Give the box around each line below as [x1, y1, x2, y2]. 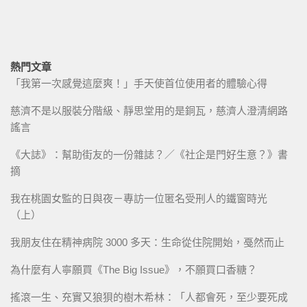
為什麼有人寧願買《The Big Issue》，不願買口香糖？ [10, 263, 257, 275]
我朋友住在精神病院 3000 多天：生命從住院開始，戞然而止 [10, 236, 284, 248]
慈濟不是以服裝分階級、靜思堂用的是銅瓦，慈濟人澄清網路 [10, 104, 288, 116]
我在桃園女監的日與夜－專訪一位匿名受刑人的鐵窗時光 [10, 192, 267, 204]
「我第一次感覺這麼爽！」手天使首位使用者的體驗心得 [10, 77, 267, 89]
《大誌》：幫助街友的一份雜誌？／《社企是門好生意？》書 [10, 148, 288, 160]
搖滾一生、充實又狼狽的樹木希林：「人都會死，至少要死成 [10, 291, 288, 303]
